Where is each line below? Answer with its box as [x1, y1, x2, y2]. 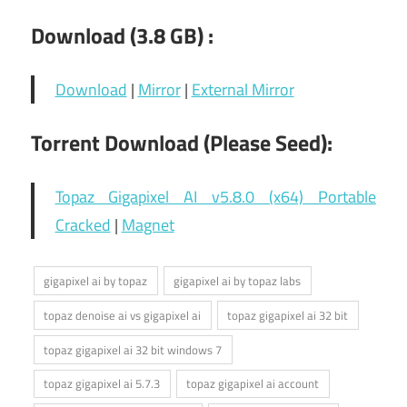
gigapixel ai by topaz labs [174, 272, 302, 291]
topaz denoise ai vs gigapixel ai [44, 305, 202, 324]
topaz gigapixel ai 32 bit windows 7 [44, 340, 223, 359]
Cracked [55, 213, 111, 238]
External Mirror [191, 77, 294, 103]
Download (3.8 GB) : [31, 19, 213, 53]
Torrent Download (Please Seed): [31, 126, 333, 160]
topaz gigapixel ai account [186, 374, 320, 393]
